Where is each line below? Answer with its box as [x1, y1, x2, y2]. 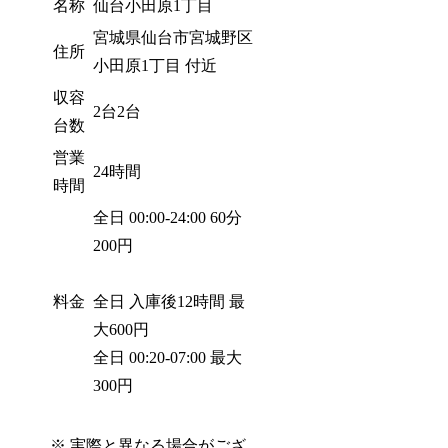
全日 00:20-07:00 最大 [93, 349, 243, 367]
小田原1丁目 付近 [93, 57, 218, 75]
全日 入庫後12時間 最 [93, 293, 246, 311]
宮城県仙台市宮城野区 [93, 29, 254, 47]
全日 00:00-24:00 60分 [93, 209, 243, 227]
